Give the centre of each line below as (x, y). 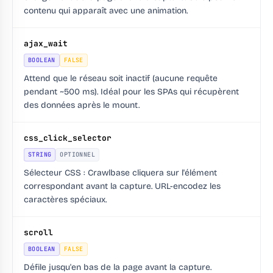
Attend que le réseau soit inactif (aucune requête (121, 79)
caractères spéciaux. (65, 200)
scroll (38, 233)
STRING (40, 155)
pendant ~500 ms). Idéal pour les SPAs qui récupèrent (131, 92)
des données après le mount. (82, 105)
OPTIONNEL (78, 155)
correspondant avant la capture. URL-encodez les (122, 186)
